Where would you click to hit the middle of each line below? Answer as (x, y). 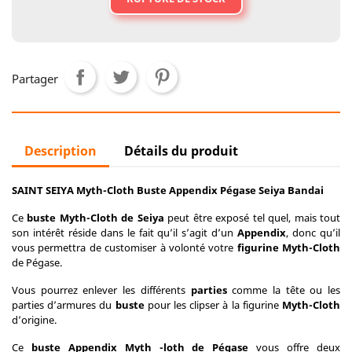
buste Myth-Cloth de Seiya (95, 218)
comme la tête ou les (283, 290)
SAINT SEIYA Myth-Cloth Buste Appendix (115, 190)
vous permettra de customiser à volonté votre (125, 247)
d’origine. (34, 320)
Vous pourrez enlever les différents (101, 290)
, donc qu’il (313, 233)
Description (60, 151)
